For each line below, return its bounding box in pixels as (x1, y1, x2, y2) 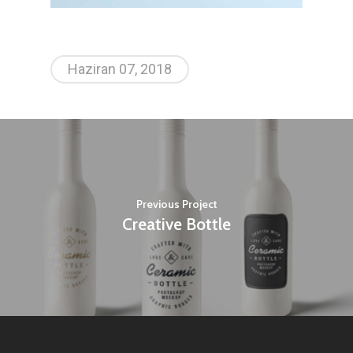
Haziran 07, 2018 (68, 60, 172, 77)
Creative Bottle (122, 214, 231, 235)
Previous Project (136, 197, 217, 212)
